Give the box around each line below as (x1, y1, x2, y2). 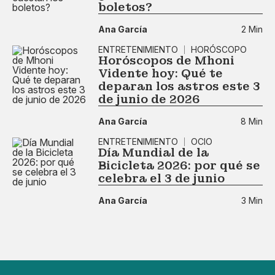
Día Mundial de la (98, 145, 209, 160)
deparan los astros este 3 (98, 79, 260, 93)
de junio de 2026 (98, 92, 200, 106)
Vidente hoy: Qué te (98, 66, 223, 80)
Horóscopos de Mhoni (98, 53, 234, 68)
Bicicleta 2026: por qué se (98, 158, 260, 172)
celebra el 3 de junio (98, 171, 225, 185)
